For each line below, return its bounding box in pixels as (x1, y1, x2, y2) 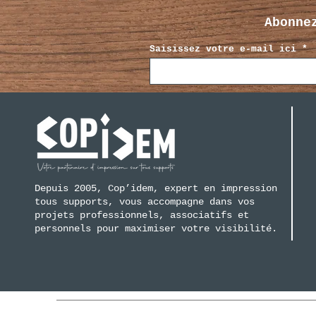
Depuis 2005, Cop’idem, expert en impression (35, 183, 278, 195)
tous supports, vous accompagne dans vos (35, 196, 255, 208)
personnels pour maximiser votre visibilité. (35, 223, 278, 235)
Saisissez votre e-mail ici (150, 44, 296, 55)
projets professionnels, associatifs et (35, 209, 250, 221)
